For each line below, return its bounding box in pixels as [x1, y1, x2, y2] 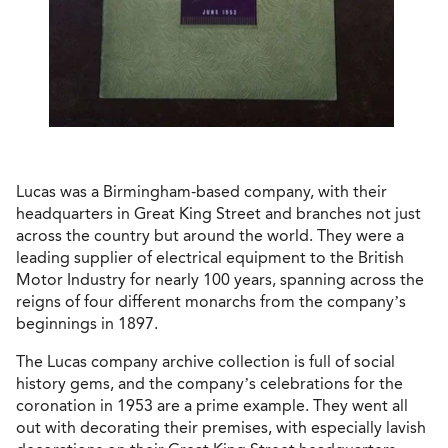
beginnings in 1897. [16, 313, 158, 333]
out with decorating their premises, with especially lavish [16, 417, 426, 437]
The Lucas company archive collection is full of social [16, 351, 395, 371]
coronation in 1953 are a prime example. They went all [16, 395, 408, 415]
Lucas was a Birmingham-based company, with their [16, 181, 387, 201]
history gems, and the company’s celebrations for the [16, 373, 403, 393]
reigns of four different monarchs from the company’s [16, 291, 406, 311]
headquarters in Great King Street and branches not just [16, 203, 421, 223]
